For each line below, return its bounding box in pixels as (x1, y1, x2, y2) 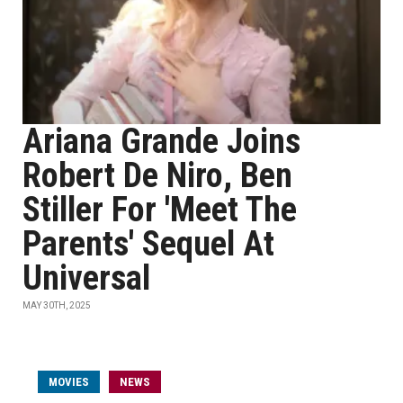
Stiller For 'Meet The (22, 190, 297, 229)
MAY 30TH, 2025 (22, 300, 91, 310)
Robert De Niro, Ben (22, 156, 292, 195)
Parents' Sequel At (22, 224, 274, 264)
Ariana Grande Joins (22, 121, 300, 161)
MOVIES (49, 375, 89, 389)
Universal (22, 258, 150, 298)
